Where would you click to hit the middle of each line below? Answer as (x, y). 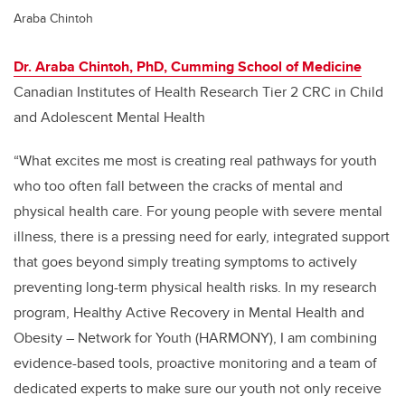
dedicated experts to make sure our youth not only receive (198, 389)
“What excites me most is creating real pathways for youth (195, 161)
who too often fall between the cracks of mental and (178, 186)
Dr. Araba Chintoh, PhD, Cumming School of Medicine (188, 67)
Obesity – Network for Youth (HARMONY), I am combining (195, 338)
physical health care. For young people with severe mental (198, 212)
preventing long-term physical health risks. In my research (195, 287)
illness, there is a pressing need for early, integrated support (202, 237)
